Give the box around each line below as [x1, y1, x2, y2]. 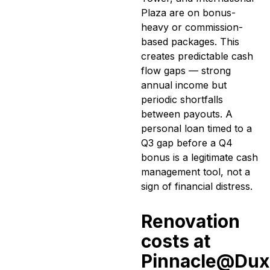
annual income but [141, 79, 227, 92]
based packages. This [141, 36, 239, 48]
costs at [141, 230, 210, 253]
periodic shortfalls [141, 93, 223, 106]
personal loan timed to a [141, 122, 252, 135]
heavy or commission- [141, 21, 243, 34]
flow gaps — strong [141, 64, 231, 77]
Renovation [141, 210, 240, 233]
